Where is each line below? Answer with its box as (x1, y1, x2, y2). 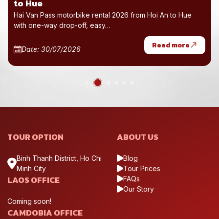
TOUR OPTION (7, 130, 64, 143)
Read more (152, 40, 190, 50)
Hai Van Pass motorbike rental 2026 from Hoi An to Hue (14, 10, 192, 19)
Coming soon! (7, 197, 51, 205)
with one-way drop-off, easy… (14, 21, 110, 29)
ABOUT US (117, 130, 158, 143)
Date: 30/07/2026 (22, 44, 81, 53)
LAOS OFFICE (7, 173, 60, 186)
